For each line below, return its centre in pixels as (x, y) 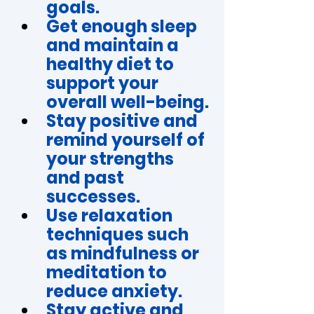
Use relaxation (111, 216)
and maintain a (114, 45)
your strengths (112, 159)
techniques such (119, 234)
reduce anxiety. (114, 291)
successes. (93, 197)
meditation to (108, 272)
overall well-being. (128, 102)
